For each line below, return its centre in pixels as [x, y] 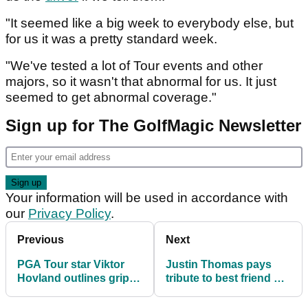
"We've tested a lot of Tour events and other [134, 66]
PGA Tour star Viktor [71, 265]
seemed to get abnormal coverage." [111, 98]
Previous [41, 240]
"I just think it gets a [68, 292]
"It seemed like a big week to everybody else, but [150, 23]
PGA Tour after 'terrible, [227, 292]
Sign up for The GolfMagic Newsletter [153, 126]
